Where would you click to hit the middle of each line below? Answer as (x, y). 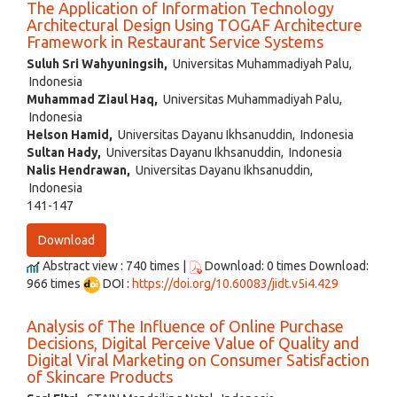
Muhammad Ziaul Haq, (92, 100)
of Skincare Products (100, 377)
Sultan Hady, (64, 153)
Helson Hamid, (70, 135)
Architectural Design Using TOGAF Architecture (195, 25)
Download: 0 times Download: (285, 266)
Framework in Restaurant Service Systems (175, 42)
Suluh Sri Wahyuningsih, (97, 64)
